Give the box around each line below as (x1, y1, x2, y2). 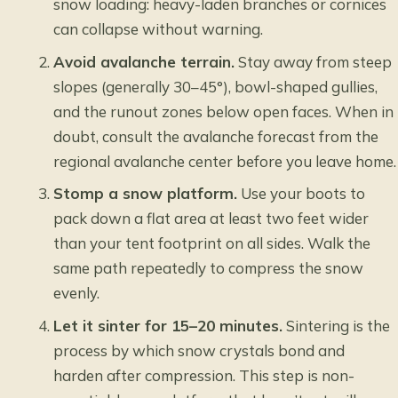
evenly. (53, 283, 100, 303)
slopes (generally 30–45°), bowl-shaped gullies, (53, 76, 378, 96)
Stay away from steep (235, 52, 393, 71)
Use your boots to (237, 184, 366, 203)
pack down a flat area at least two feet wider (53, 209, 370, 228)
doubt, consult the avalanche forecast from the (53, 126, 379, 146)
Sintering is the (283, 315, 391, 335)
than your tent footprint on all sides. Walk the (53, 234, 371, 253)
